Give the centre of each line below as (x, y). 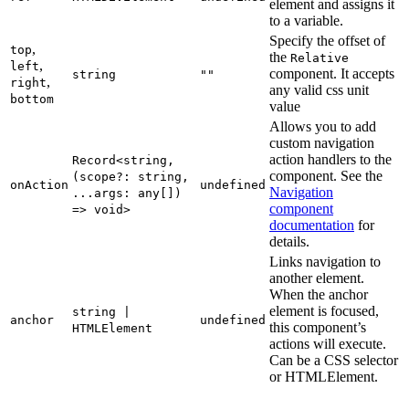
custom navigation (322, 142)
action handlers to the (330, 159)
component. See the (326, 175)
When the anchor (319, 294)
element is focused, (324, 310)
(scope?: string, (131, 176)
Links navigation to (325, 261)
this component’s (318, 327)
